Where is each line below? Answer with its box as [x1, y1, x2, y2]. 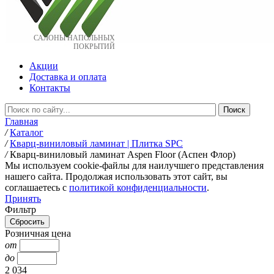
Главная [5, 116, 38, 127]
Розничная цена [5, 228, 71, 239]
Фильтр [5, 204, 36, 215]
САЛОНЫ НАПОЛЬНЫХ [34, 34, 115, 42]
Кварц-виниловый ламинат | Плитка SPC [10, 138, 183, 149]
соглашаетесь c [5, 182, 69, 193]
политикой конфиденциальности [69, 182, 207, 193]
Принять [5, 193, 41, 204]
